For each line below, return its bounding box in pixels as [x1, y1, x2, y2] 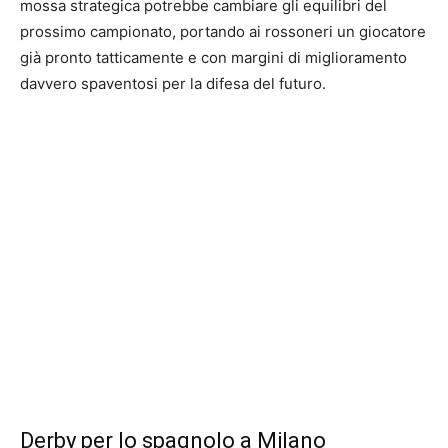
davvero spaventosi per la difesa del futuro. [20, 74, 326, 93]
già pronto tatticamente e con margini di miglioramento [20, 48, 407, 67]
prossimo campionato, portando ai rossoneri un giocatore [20, 22, 426, 41]
